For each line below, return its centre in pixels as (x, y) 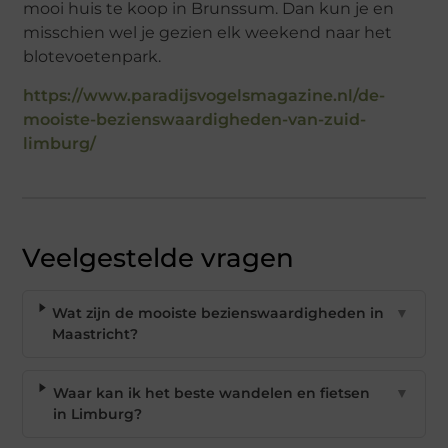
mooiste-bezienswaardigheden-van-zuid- (195, 120)
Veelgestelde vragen (158, 258)
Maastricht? (95, 334)
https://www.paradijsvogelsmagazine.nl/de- (204, 96)
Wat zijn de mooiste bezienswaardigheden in (218, 313)
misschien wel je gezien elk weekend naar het (208, 32)
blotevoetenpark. (92, 56)
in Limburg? (97, 414)
